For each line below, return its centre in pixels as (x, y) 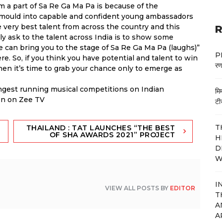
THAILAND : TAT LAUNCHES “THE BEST (101, 128)
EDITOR (183, 188)
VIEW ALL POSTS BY (138, 188)
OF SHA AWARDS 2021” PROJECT (112, 135)
